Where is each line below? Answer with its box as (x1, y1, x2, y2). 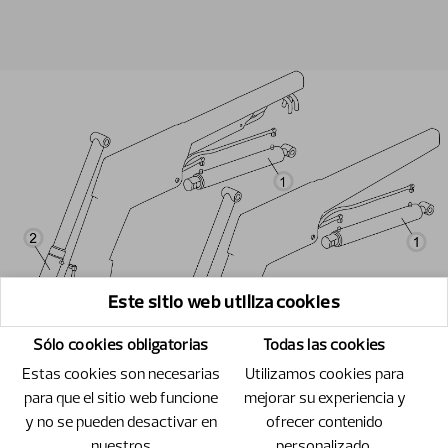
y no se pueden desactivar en (24, 410, 217, 431)
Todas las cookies (263, 333, 386, 354)
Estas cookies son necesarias (21, 362, 220, 383)
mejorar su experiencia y (243, 386, 406, 407)
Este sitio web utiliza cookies (108, 289, 340, 313)
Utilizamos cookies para (245, 362, 404, 383)
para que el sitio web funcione (23, 386, 218, 407)
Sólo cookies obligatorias (32, 333, 209, 354)
